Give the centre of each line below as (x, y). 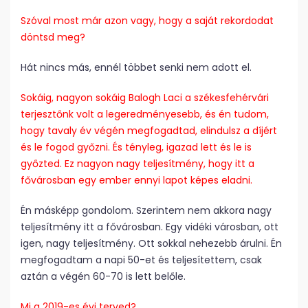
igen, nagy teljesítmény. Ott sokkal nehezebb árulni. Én (151, 244)
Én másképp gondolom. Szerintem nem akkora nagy (146, 211)
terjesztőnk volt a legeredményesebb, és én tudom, (145, 114)
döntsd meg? (53, 37)
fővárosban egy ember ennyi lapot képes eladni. (136, 180)
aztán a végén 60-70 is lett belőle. (103, 277)
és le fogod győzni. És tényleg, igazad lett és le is (136, 147)
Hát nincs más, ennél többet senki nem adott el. (136, 68)
